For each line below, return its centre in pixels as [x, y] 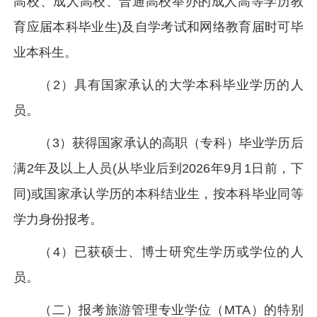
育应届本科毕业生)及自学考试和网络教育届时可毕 [158, 27]
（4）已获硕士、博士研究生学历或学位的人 [171, 252]
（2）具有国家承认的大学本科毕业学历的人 [171, 85]
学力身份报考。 [58, 219]
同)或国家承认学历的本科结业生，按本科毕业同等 [158, 194]
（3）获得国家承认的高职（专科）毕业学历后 [171, 143]
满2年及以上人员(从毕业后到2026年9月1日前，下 [158, 168]
